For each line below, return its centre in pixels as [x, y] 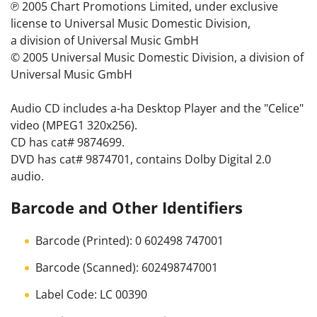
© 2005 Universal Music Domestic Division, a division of [157, 57]
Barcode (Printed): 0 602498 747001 [129, 240]
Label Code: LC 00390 [91, 294]
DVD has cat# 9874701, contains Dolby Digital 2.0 [141, 159]
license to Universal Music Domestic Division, [131, 23]
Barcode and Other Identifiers [127, 207]
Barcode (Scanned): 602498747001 [127, 267]
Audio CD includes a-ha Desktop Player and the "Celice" [157, 108]
